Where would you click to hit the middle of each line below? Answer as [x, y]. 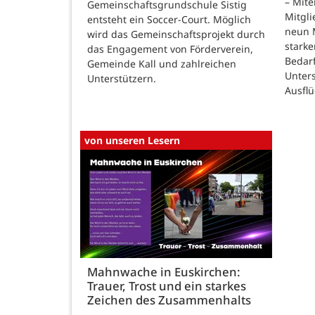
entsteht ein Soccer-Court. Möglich [169, 20]
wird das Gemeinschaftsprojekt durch [176, 34]
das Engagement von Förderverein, [170, 49]
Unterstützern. [122, 79]
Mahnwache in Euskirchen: [164, 271]
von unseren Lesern [132, 140]
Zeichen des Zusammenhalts [169, 300]
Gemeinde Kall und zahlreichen [162, 64]
